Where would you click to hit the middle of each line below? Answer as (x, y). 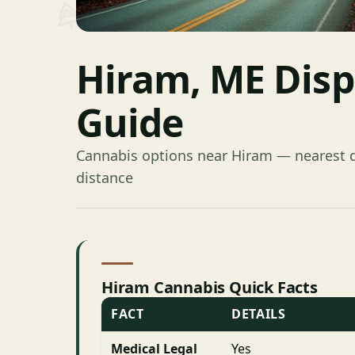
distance (105, 177)
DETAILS (259, 313)
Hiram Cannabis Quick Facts (210, 287)
